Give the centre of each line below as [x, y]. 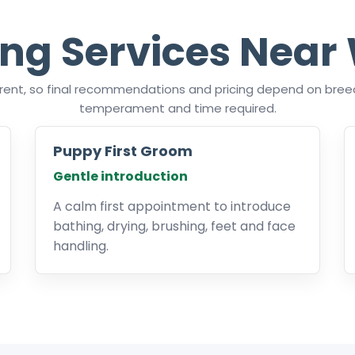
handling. [81, 246]
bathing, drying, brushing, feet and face [174, 226]
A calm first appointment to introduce [172, 206]
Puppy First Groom [123, 151]
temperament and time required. [177, 108]
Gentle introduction [120, 176]
